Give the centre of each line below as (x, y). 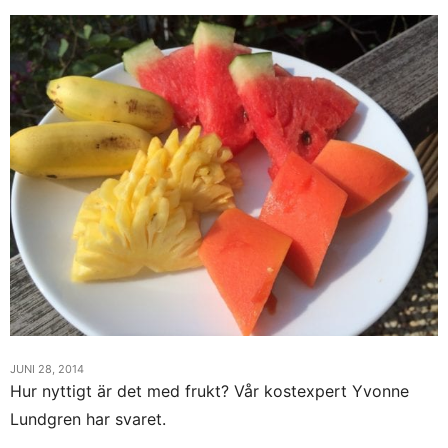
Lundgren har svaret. (88, 418)
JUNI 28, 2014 (47, 368)
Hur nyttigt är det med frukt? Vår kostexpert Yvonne (209, 390)
